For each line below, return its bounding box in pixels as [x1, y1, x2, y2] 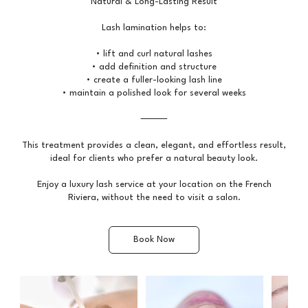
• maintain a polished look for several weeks [62, 89, 246, 98]
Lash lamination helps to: [102, 23, 206, 33]
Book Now [133, 235, 175, 245]
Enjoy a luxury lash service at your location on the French [36, 180, 272, 190]
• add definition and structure [91, 63, 217, 72]
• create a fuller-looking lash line [86, 76, 222, 85]
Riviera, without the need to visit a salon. [67, 193, 241, 203]
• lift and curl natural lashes [96, 49, 212, 59]
